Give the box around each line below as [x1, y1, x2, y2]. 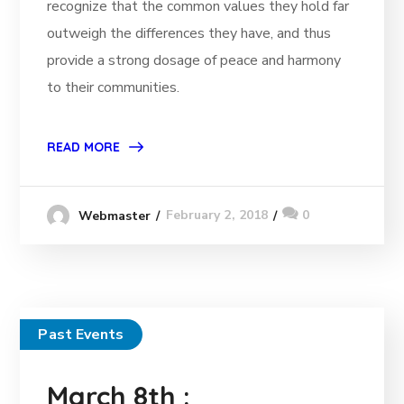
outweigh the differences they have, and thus [47, 23, 332, 44]
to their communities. [47, 78, 180, 98]
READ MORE [47, 139, 121, 156]
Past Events [38, 324, 124, 344]
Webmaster [78, 207, 151, 225]
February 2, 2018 [165, 207, 269, 225]
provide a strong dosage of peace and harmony [47, 50, 342, 71]
